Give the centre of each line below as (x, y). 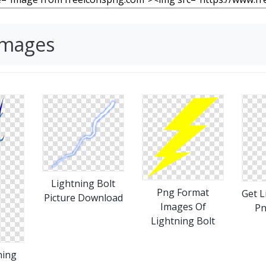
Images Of (183, 206)
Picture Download (83, 198)
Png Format (183, 192)
